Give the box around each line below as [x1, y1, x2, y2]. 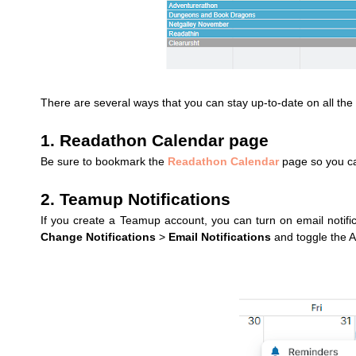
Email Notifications [168, 230, 271, 243]
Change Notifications [41, 230, 156, 243]
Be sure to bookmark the [41, 154, 168, 168]
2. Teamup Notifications [41, 189, 230, 209]
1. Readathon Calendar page [41, 130, 269, 150]
